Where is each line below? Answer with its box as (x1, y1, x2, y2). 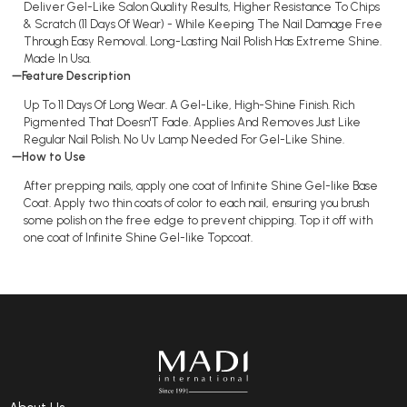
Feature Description (22, 69, 132, 84)
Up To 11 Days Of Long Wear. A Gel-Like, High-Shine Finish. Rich (24, 98, 354, 113)
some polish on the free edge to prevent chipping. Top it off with (24, 213, 372, 228)
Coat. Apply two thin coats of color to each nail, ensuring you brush (24, 196, 369, 211)
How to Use (22, 150, 86, 164)
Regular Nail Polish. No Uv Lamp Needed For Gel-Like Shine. (24, 133, 347, 147)
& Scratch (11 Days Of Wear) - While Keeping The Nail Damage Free (24, 17, 382, 32)
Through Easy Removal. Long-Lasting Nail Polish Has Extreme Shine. (24, 35, 382, 49)
